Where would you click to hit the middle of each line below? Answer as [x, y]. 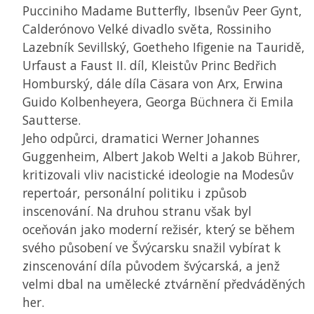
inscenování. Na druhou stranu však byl [137, 211]
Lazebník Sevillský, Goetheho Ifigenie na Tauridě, [164, 47]
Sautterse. [52, 120]
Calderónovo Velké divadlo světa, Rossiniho [147, 29]
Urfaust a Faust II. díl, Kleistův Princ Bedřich [150, 66]
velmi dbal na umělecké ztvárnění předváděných [164, 284]
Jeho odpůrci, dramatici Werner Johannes [141, 138]
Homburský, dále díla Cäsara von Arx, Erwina [153, 84]
